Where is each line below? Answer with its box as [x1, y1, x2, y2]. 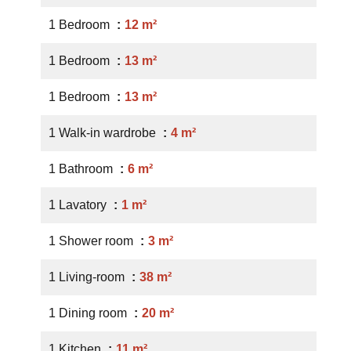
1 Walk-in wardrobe [49, 126, 159, 139]
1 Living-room [49, 270, 128, 284]
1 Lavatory [49, 198, 110, 212]
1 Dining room [49, 306, 130, 320]
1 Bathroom [49, 162, 116, 175]
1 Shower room [49, 234, 136, 248]
